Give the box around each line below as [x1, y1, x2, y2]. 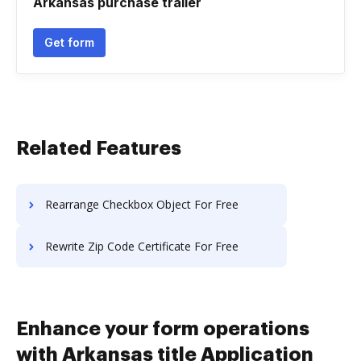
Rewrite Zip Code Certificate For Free [45, 239, 239, 254]
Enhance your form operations [16, 319, 309, 338]
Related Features [16, 139, 181, 158]
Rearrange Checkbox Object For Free [45, 197, 239, 212]
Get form [44, 35, 94, 49]
